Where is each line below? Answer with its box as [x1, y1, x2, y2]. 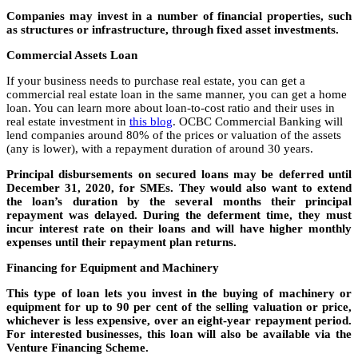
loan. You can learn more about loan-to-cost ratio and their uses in [6, 101, 335, 115]
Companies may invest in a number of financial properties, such [6, 10, 352, 23]
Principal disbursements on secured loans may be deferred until [6, 168, 352, 181]
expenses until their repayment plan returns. [6, 236, 237, 249]
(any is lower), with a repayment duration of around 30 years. [6, 142, 313, 156]
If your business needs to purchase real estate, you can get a [6, 74, 305, 88]
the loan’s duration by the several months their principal [6, 195, 352, 209]
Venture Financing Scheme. [6, 341, 149, 355]
